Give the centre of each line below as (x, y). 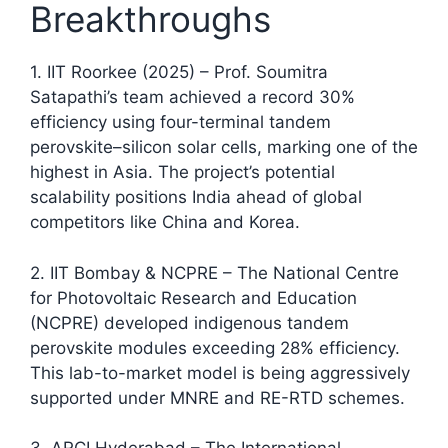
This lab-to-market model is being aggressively (220, 372)
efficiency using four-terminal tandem (180, 122)
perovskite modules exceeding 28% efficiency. (215, 347)
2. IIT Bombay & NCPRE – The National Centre (214, 272)
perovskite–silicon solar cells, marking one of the (224, 147)
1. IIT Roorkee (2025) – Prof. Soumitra (179, 72)
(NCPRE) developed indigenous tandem (189, 322)
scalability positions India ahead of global (196, 197)
